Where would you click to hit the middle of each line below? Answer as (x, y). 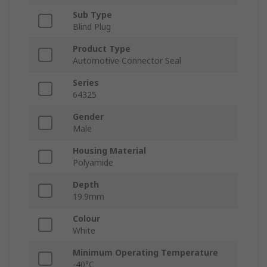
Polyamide (93, 163)
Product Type (102, 49)
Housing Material (109, 151)
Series (86, 83)
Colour (86, 219)
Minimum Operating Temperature (145, 253)
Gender (88, 117)
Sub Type (92, 15)
